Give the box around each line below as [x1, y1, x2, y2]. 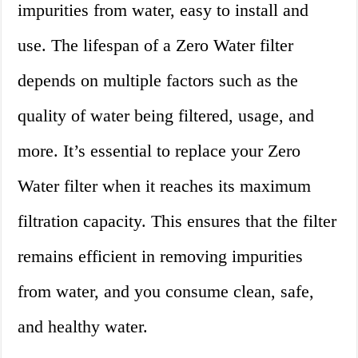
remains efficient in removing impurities [18, 246, 304, 267]
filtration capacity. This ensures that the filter [18, 211, 337, 232]
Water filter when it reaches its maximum [18, 176, 312, 197]
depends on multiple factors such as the [18, 70, 299, 91]
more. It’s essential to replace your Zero [18, 141, 301, 161]
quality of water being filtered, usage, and [18, 105, 315, 126]
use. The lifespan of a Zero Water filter [18, 35, 294, 56]
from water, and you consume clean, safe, [18, 281, 315, 302]
